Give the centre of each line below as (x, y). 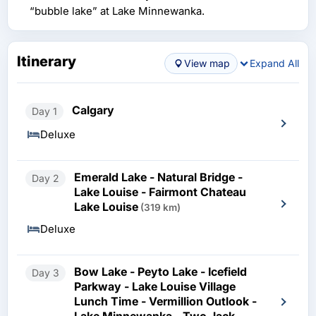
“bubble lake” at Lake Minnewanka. (117, 11)
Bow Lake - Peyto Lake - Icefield (160, 272)
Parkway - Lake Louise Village (155, 287)
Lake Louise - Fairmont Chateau (160, 192)
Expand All (274, 63)
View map (207, 63)
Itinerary (47, 62)
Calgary (93, 110)
